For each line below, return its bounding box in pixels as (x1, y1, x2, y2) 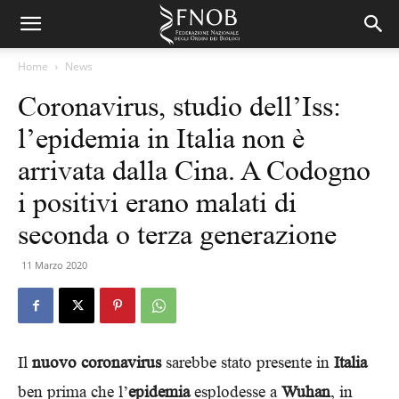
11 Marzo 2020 (21, 258, 87, 272)
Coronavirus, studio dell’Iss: (18, 90, 341, 122)
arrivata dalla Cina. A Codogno (18, 154, 370, 186)
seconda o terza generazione (18, 218, 337, 250)
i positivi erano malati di (18, 186, 297, 218)
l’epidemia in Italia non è (18, 122, 305, 154)
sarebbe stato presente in (161, 353, 334, 371)
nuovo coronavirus (32, 353, 161, 371)
